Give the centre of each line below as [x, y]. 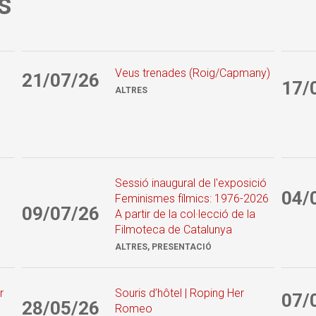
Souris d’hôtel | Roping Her [180, 293]
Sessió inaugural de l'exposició [191, 183]
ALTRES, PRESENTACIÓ [164, 247]
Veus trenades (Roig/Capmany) [193, 73]
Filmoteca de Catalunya [174, 229]
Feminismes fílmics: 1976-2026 [192, 198]
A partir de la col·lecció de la [186, 214]
